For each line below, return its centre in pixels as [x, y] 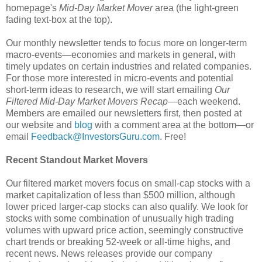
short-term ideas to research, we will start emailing [110, 89]
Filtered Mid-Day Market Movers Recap [87, 101]
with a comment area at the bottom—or [173, 125]
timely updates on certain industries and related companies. [129, 66]
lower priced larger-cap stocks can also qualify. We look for [127, 206]
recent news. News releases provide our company [109, 253]
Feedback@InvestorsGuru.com [95, 136]
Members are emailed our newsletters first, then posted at [124, 113]
